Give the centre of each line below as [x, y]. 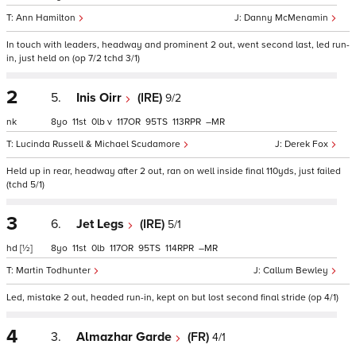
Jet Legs [102, 224]
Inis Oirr [101, 98]
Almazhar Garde [126, 337]
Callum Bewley [297, 271]
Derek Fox [308, 144]
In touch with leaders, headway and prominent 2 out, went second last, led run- [178, 45]
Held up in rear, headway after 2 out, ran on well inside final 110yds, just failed [174, 171]
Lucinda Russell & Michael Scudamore [99, 144]
